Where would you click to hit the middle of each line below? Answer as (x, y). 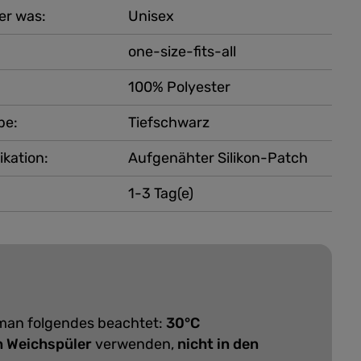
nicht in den (218, 344)
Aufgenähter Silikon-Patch (218, 158)
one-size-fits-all (182, 52)
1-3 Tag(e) (160, 193)
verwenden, (135, 344)
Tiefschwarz (168, 122)
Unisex (151, 16)
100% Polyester (179, 87)
